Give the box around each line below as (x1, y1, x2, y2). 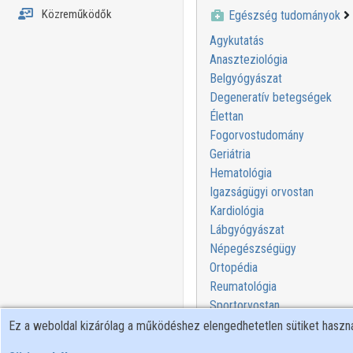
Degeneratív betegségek (209, 89, 332, 105)
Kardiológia (209, 203, 264, 218)
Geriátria (209, 146, 251, 162)
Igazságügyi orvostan (209, 184, 314, 199)
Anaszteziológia (209, 51, 288, 67)
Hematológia (209, 165, 272, 180)
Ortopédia (209, 259, 258, 275)
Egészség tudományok (228, 7, 340, 23)
